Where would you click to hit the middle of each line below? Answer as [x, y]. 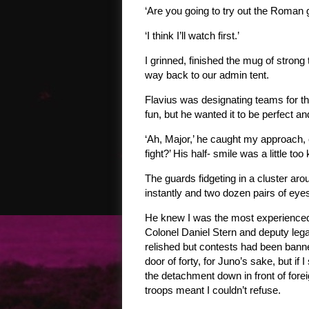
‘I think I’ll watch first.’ [192, 36]
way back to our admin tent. [207, 75]
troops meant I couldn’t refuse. [213, 290]
